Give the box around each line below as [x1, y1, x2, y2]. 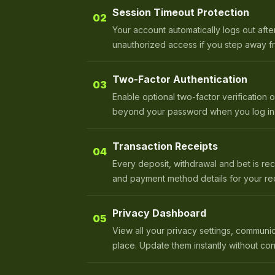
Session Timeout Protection [112, 6, 249, 18]
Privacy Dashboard [112, 206, 206, 219]
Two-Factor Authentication [112, 72, 247, 85]
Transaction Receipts [112, 139, 218, 152]
